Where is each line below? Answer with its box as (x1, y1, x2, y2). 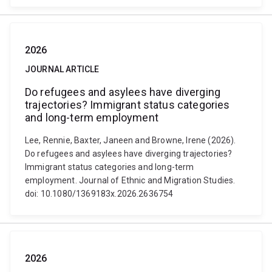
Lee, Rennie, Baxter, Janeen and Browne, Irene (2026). (25, 135, 236, 145)
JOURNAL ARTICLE (25, 64, 100, 74)
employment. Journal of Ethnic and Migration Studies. (25, 175, 236, 185)
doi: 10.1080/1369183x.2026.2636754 (25, 189, 174, 199)
